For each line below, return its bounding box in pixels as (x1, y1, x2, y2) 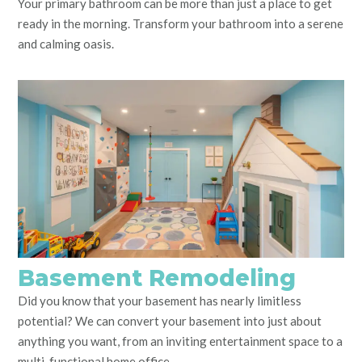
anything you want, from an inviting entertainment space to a (18, 334, 343, 348)
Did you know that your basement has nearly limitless (18, 293, 301, 308)
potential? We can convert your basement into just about (18, 314, 322, 328)
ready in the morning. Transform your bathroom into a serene (18, 16, 343, 31)
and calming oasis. (18, 36, 114, 51)
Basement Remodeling (18, 264, 296, 292)
